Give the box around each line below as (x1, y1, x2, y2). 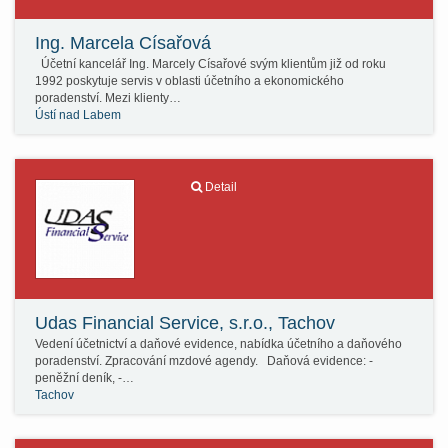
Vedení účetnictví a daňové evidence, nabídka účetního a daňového (35, 337, 402, 351)
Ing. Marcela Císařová (35, 33, 211, 53)
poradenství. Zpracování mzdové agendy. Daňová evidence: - (35, 354, 373, 368)
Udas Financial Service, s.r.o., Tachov (35, 313, 335, 333)
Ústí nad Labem (35, 108, 121, 122)
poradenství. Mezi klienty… (35, 91, 181, 105)
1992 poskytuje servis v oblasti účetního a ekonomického (35, 74, 344, 88)
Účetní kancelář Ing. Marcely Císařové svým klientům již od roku (35, 57, 386, 71)
